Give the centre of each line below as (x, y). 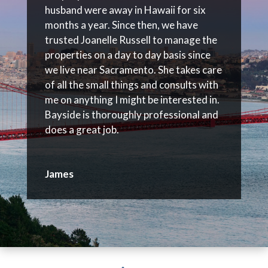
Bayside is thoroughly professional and (131, 115)
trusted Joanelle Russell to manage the (131, 40)
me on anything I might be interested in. (132, 100)
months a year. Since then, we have (121, 25)
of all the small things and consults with (131, 85)
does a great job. (82, 130)
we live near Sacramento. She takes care (133, 70)
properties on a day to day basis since (127, 55)
